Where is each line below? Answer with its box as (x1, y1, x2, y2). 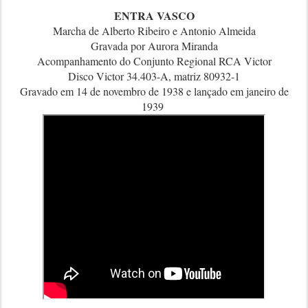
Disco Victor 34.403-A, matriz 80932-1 (68, 69, 240, 83)
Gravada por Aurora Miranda (90, 38, 218, 53)
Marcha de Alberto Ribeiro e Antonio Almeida (52, 23, 256, 38)
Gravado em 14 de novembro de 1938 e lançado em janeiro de (19, 84, 289, 98)
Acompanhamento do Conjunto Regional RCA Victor (36, 54, 272, 68)
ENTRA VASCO (113, 8, 195, 23)
